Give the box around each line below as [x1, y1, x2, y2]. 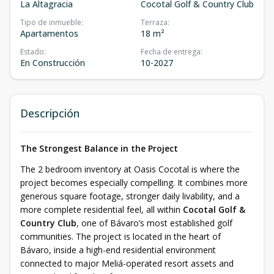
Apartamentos [20, 28, 78, 39]
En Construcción [20, 57, 85, 68]
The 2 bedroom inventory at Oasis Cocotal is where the [20, 163, 240, 175]
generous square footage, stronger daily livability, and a [20, 190, 240, 202]
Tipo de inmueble [20, 17, 81, 28]
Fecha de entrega [141, 46, 201, 57]
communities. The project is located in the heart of [20, 231, 221, 242]
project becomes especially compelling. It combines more [20, 177, 248, 188]
